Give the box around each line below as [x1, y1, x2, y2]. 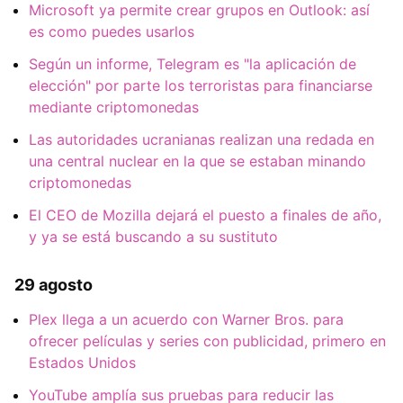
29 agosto [14, 274, 93, 294]
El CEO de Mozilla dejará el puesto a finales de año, [29, 205, 381, 224]
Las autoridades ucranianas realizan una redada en [29, 130, 374, 148]
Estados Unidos [29, 353, 136, 372]
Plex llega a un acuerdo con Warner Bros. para [29, 309, 344, 328]
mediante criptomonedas [29, 97, 199, 116]
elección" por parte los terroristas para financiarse [29, 76, 372, 94]
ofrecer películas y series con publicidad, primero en [29, 331, 386, 350]
